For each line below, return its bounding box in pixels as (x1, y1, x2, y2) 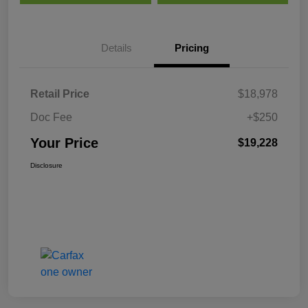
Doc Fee (30, 111, 72, 124)
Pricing (175, 42, 209, 54)
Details (100, 42, 132, 54)
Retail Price (30, 88, 89, 100)
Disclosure (30, 162, 63, 170)
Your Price (30, 135, 98, 151)
